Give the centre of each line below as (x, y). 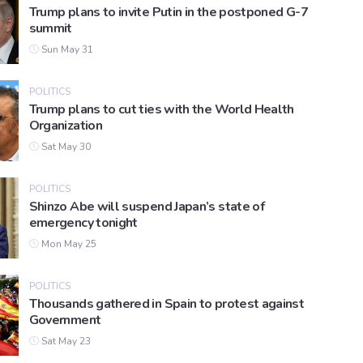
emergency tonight (83, 223)
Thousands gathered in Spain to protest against (167, 304)
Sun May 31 (66, 50)
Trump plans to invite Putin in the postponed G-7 (168, 13)
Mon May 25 (67, 244)
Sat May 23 (64, 342)
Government (65, 320)
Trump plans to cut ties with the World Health (161, 110)
